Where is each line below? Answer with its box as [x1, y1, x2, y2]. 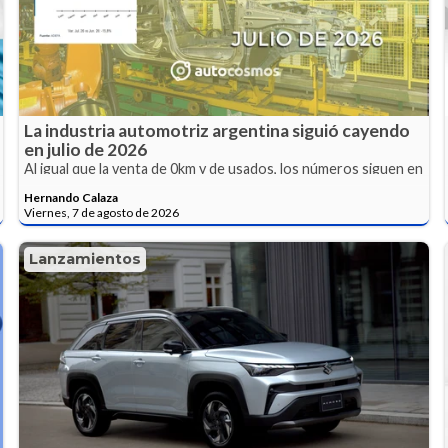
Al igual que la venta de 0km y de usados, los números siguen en [24, 160, 424, 178]
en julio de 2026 [24, 139, 148, 161]
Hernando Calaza [24, 189, 119, 205]
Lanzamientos [29, 249, 142, 268]
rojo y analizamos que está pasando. [24, 175, 252, 193]
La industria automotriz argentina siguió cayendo [24, 120, 411, 142]
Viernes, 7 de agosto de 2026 [24, 204, 180, 220]
